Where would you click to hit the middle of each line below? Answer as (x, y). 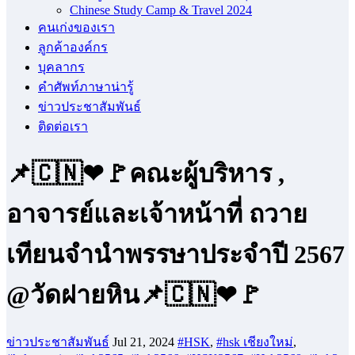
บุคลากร (61, 67)
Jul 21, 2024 (143, 342)
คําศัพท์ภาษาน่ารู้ (86, 87)
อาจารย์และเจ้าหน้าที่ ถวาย (157, 214)
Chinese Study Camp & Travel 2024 (161, 10)
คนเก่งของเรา (76, 27)
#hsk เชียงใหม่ (255, 342)
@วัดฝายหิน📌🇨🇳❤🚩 (134, 295)
